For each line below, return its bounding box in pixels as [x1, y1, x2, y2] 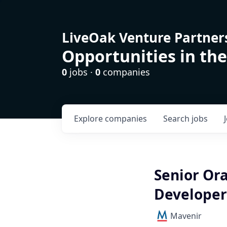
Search [163, 113, 192, 124]
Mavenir [170, 210, 202, 221]
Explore [74, 113, 105, 124]
